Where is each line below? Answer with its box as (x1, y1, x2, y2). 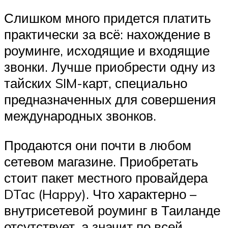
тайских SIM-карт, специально (4, 75, 187, 92)
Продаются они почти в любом (4, 136, 191, 153)
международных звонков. (4, 107, 156, 124)
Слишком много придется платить (4, 10, 211, 26)
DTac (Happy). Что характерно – (4, 185, 196, 202)
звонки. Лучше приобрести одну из (4, 59, 215, 75)
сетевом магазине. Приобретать (4, 153, 198, 169)
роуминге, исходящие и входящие (4, 42, 210, 59)
